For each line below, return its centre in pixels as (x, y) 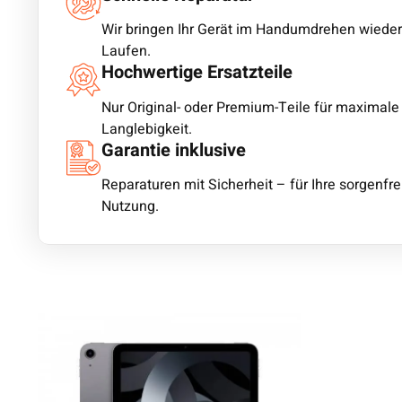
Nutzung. (130, 206)
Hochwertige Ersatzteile (197, 73)
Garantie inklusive (174, 150)
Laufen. (126, 52)
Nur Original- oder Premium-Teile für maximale (250, 107)
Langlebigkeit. (147, 129)
